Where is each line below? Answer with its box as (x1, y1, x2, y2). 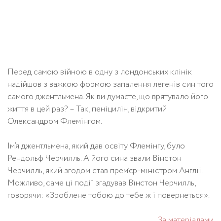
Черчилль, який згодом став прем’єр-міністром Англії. (7, 164, 202, 177)
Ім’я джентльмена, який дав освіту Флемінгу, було (7, 140, 185, 152)
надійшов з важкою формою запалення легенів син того (7, 78, 214, 91)
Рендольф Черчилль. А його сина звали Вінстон (7, 152, 182, 165)
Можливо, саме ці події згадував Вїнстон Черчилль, (7, 177, 195, 189)
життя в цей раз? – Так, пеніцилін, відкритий (7, 103, 167, 115)
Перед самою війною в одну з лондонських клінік (7, 66, 192, 78)
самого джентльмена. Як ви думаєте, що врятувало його (7, 90, 208, 103)
